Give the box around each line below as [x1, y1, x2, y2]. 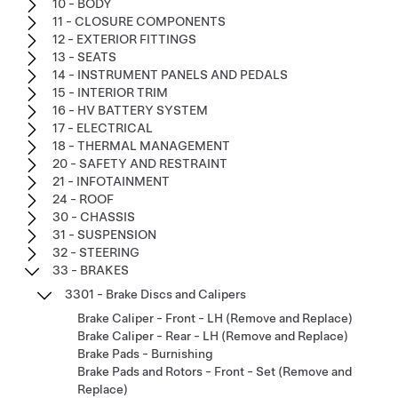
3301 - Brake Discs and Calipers [65, 286, 246, 301]
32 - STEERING [52, 244, 139, 259]
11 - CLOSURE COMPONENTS [52, 13, 226, 28]
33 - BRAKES [52, 262, 129, 277]
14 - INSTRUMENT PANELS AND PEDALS [52, 67, 288, 82]
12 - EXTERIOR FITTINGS [52, 31, 196, 46]
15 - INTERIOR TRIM [52, 84, 168, 99]
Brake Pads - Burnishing [77, 346, 212, 361]
